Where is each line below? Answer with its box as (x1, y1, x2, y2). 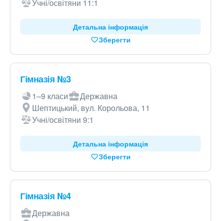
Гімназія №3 (20, 73, 71, 85)
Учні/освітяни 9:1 (32, 114, 94, 125)
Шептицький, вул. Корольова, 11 (32, 102, 150, 113)
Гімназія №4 (20, 189, 71, 202)
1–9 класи (32, 90, 68, 102)
